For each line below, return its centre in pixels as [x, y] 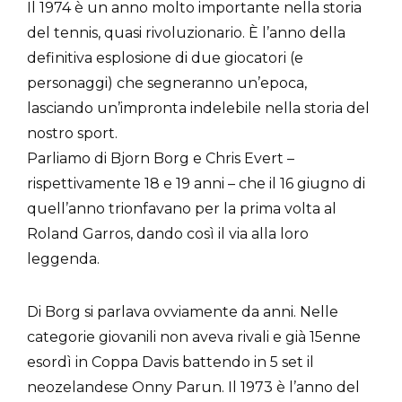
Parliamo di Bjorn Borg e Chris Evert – [161, 158]
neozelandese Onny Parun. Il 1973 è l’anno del [193, 387]
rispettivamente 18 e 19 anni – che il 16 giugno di [196, 183]
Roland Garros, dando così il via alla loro [168, 233]
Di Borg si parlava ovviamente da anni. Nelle [183, 311]
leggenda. [63, 258]
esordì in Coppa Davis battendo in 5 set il [170, 362]
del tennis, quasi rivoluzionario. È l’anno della [186, 32]
